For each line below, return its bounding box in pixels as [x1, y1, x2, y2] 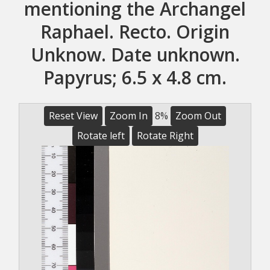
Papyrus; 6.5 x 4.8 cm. [43, 65, 227, 90]
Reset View [49, 109, 98, 123]
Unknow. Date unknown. [30, 42, 240, 67]
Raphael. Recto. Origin [40, 19, 230, 45]
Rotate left [77, 129, 125, 143]
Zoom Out [175, 109, 221, 123]
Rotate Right [136, 129, 193, 143]
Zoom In [110, 109, 148, 123]
